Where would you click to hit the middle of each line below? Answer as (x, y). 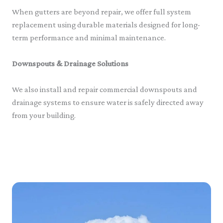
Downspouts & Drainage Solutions (70, 64)
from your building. (44, 115)
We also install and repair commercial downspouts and (105, 90)
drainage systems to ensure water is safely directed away (108, 103)
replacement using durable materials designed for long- (106, 24)
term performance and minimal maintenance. (89, 37)
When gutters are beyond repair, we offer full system (102, 11)
